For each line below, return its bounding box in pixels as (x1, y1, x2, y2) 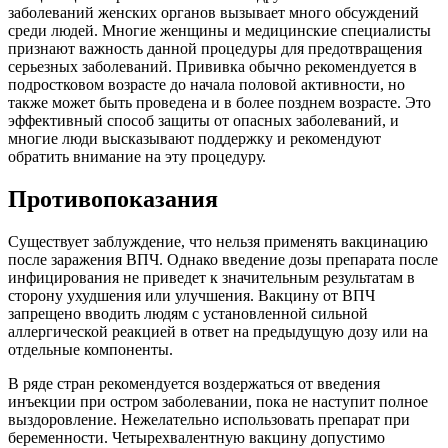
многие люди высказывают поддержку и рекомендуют (8, 129, 381, 147)
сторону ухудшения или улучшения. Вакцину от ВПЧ (8, 286, 375, 304)
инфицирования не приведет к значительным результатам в (8, 268, 415, 286)
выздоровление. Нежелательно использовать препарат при (8, 410, 410, 428)
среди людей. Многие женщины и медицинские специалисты (8, 21, 431, 39)
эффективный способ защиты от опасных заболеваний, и (8, 111, 399, 129)
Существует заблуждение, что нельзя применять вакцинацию (8, 232, 428, 250)
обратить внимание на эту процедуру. (8, 147, 266, 165)
